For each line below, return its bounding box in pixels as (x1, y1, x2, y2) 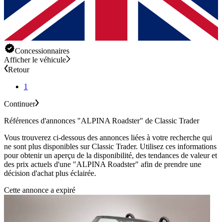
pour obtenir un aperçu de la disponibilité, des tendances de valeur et (4, 151, 217, 160)
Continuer (4, 100, 35, 109)
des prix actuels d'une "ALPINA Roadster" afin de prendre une (4, 160, 201, 169)
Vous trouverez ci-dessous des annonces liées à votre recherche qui (4, 133, 212, 142)
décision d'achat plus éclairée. (4, 169, 96, 178)
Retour (8, 65, 29, 74)
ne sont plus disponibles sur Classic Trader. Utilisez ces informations (4, 142, 217, 151)
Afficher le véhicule (4, 55, 66, 64)
